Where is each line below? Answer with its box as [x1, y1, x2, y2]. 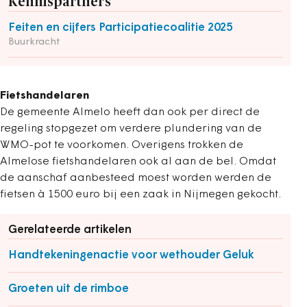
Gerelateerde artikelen [8, 224, 132, 236]
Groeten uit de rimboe [8, 283, 129, 295]
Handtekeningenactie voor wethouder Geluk [8, 249, 254, 261]
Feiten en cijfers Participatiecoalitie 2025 [8, 22, 232, 34]
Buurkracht [8, 37, 60, 47]
